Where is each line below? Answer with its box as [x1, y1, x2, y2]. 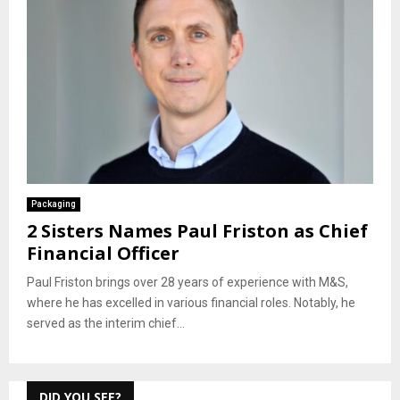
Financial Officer [27, 240, 179, 265]
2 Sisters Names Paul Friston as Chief [27, 218, 368, 243]
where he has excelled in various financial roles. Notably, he [27, 295, 355, 310]
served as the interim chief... [27, 315, 185, 330]
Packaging [31, 198, 76, 209]
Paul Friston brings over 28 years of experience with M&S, [27, 274, 348, 289]
